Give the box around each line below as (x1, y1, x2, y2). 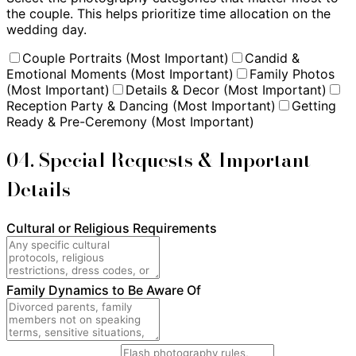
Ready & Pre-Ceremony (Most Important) (6, 114, 254, 130)
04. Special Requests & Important (6, 145, 311, 176)
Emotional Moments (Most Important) (6, 66, 234, 83)
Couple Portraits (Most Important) (22, 50, 229, 67)
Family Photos (250, 66, 335, 83)
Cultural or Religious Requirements (6, 220, 217, 236)
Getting (292, 98, 336, 114)
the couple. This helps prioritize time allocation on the (6, 6, 331, 22)
